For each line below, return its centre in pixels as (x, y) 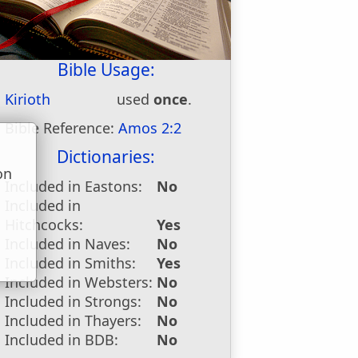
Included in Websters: (79, 282)
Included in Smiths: (71, 263)
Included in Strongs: (74, 301)
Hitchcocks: (44, 225)
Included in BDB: (62, 340)
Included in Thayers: (74, 320)
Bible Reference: (62, 128)
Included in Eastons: (74, 186)
